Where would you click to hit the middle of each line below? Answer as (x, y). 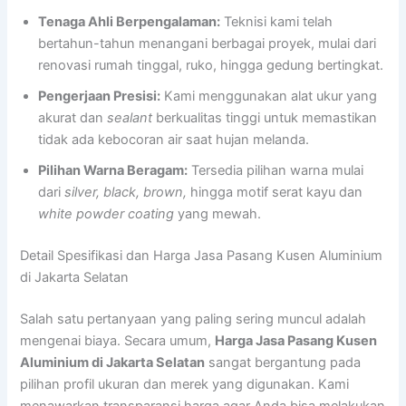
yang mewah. (218, 214)
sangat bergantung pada (283, 363)
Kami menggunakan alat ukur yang (269, 97)
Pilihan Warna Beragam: (113, 171)
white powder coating (106, 214)
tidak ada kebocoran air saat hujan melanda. (174, 140)
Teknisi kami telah (277, 22)
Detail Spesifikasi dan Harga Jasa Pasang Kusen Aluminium (202, 256)
